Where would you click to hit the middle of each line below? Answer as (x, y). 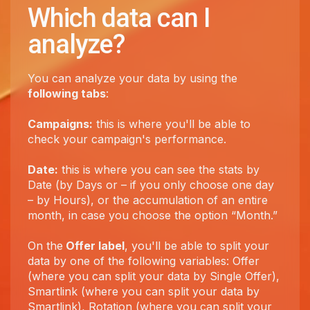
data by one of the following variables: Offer (144, 261)
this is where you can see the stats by (159, 170)
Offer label (94, 246)
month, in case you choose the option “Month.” (153, 215)
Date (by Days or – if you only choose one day (151, 185)
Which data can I (119, 18)
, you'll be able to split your (197, 246)
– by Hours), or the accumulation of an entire (148, 200)
